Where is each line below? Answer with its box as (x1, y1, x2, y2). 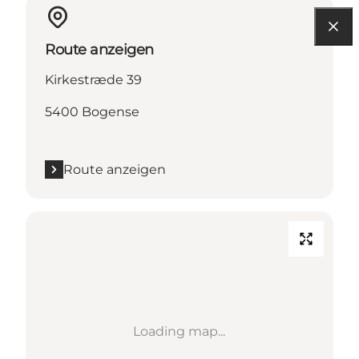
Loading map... (133, 323, 226, 339)
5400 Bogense (45, 103, 139, 119)
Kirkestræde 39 (45, 71, 142, 87)
